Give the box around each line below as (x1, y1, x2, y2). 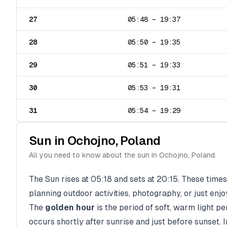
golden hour (45, 203, 95, 212)
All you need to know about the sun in (29, 151, 159, 159)
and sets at (112, 174, 157, 184)
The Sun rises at (29, 174, 91, 184)
